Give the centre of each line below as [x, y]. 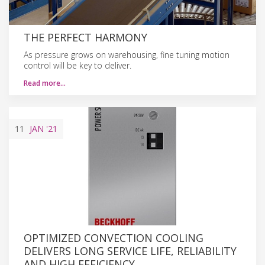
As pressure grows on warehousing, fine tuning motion [127, 54]
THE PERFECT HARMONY [85, 37]
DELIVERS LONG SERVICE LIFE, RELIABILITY [130, 251]
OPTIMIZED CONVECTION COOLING [114, 237]
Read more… [45, 83]
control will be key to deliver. [77, 65]
